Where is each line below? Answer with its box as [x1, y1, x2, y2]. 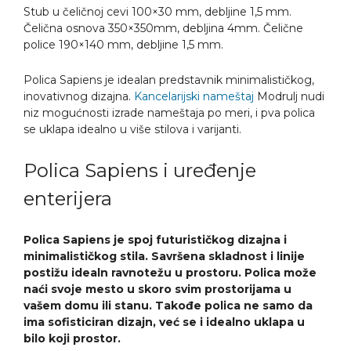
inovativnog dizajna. [24, 89, 134, 103]
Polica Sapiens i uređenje [24, 158, 256, 182]
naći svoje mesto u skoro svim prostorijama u [24, 281, 291, 296]
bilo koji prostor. [24, 331, 121, 346]
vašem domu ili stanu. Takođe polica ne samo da [24, 298, 313, 313]
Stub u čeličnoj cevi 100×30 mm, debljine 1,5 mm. [24, 4, 291, 19]
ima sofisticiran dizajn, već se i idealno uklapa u [24, 314, 305, 329]
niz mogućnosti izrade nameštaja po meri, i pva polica [24, 105, 315, 120]
